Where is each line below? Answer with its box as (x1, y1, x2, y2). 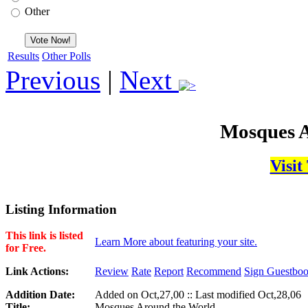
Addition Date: (5, 289, 75, 301)
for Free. (5, 242, 46, 254)
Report (154, 265, 184, 278)
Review (95, 265, 129, 278)
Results (8, 49, 39, 62)
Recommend (186, 265, 241, 278)
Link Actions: (5, 265, 69, 278)
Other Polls (42, 49, 91, 62)
